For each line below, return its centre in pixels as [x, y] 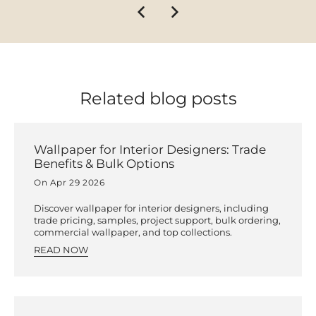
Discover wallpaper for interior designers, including [151, 209]
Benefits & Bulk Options [104, 164]
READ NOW [61, 250]
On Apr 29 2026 [69, 183]
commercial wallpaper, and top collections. [133, 233]
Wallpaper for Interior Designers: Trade [150, 150]
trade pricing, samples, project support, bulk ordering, [157, 221]
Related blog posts [158, 99]
